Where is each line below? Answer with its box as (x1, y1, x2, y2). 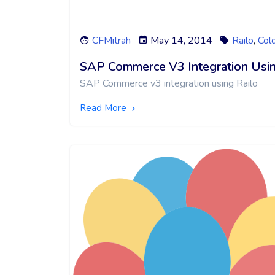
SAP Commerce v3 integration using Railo (80, 77, 258, 91)
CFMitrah (90, 34, 131, 48)
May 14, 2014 (150, 34, 212, 48)
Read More (80, 102, 129, 115)
